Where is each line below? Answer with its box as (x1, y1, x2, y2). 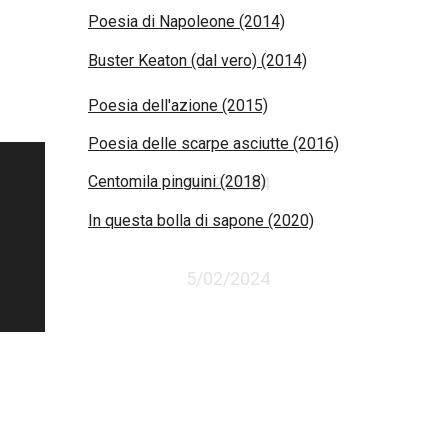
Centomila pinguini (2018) (88, 172, 266, 192)
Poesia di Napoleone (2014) (88, 12, 285, 32)
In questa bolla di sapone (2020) (88, 210, 314, 230)
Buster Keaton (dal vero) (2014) (88, 50, 307, 70)
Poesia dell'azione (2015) (88, 95, 268, 115)
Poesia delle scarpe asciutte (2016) (88, 133, 339, 153)
